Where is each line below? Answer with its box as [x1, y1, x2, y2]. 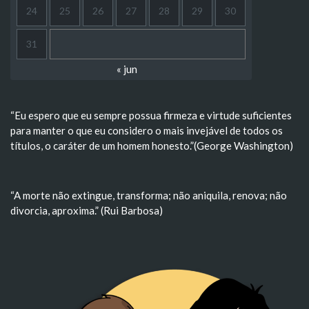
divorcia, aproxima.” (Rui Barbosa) [10, 204, 163, 217]
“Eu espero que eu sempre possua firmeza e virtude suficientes [10, 109, 292, 121]
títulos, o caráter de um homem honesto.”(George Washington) [10, 139, 293, 152]
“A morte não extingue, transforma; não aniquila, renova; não [10, 189, 287, 201]
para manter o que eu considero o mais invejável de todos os [10, 124, 283, 137]
